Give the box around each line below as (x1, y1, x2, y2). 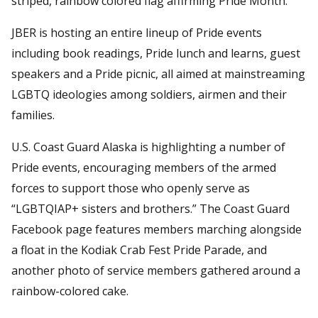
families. (11, 106, 55, 123)
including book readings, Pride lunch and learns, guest (11, 45, 300, 61)
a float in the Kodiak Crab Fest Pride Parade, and (11, 241, 267, 258)
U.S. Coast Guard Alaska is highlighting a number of (11, 138, 285, 155)
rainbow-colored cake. (11, 283, 128, 299)
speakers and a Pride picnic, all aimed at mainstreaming (11, 65, 305, 82)
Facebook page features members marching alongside (11, 221, 302, 237)
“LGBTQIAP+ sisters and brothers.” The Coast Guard (11, 200, 290, 216)
